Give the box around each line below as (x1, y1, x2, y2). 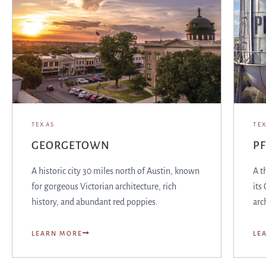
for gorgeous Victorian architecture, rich (31, 182, 176, 191)
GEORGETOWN (31, 140, 110, 151)
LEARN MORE (31, 230, 83, 237)
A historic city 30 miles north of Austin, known (31, 166, 199, 176)
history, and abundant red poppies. (31, 197, 158, 207)
